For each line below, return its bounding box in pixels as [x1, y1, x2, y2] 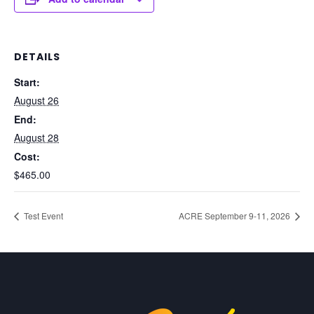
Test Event [22, 209, 63, 221]
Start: [14, 75, 40, 89]
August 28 [14, 130, 59, 144]
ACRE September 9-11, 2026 [179, 209, 292, 221]
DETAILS [14, 50, 60, 64]
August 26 [14, 93, 59, 107]
